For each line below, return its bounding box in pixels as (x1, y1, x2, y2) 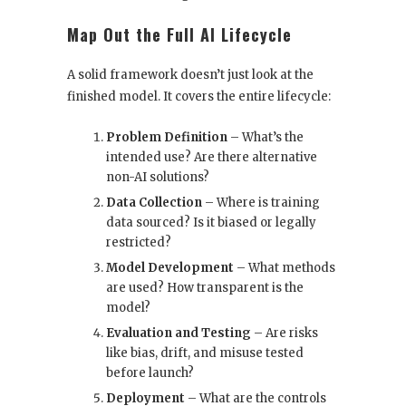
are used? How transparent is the (106, 280, 304, 296)
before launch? (106, 365, 194, 382)
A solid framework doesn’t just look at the (67, 67, 314, 83)
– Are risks (251, 325, 318, 342)
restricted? (106, 235, 171, 251)
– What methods (234, 260, 335, 276)
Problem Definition (106, 130, 227, 146)
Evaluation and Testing (106, 325, 251, 342)
